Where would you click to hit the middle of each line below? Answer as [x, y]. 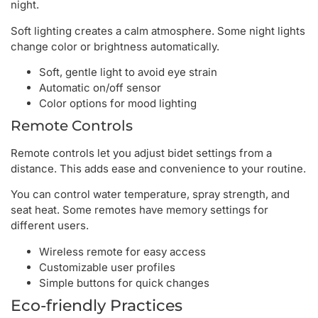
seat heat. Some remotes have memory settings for [139, 210]
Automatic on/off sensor [100, 88]
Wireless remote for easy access [122, 251]
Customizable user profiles [107, 267]
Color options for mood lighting [118, 104]
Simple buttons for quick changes [124, 283]
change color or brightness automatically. [115, 46]
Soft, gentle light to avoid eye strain [128, 72]
